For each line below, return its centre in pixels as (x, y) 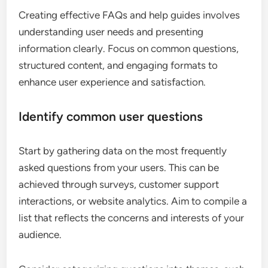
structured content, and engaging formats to (118, 66)
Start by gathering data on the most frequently (123, 151)
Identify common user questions (111, 117)
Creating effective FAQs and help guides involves (130, 15)
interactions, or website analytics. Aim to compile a (133, 201)
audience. (40, 235)
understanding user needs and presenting (111, 32)
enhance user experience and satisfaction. (112, 82)
